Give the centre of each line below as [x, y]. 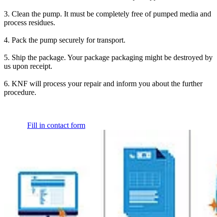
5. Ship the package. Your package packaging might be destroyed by [108, 58]
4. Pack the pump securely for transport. [65, 40]
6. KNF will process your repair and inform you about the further [103, 84]
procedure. [20, 93]
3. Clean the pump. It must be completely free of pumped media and [108, 14]
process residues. [30, 23]
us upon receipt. [28, 66]
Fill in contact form [56, 125]
